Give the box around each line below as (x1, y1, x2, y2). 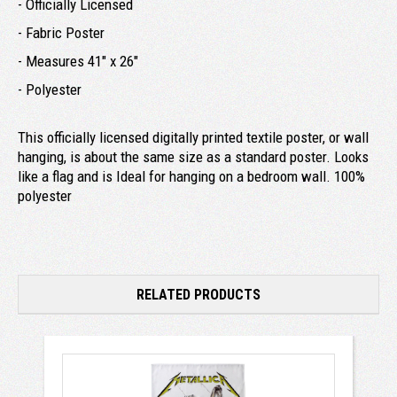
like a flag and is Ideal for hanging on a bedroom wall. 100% (18, 167, 365, 185)
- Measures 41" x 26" (18, 51, 138, 70)
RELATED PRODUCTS (136, 285, 261, 303)
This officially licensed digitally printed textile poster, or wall (18, 128, 369, 146)
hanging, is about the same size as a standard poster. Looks (18, 147, 369, 166)
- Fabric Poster (18, 23, 105, 42)
